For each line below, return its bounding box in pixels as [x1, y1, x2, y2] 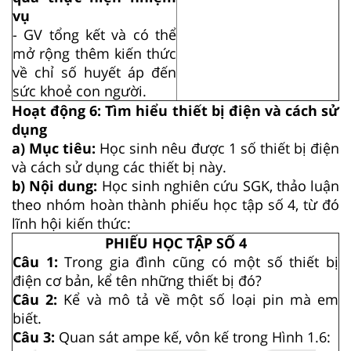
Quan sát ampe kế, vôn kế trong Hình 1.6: [59, 327, 331, 346]
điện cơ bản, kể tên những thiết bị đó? [13, 270, 262, 290]
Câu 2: [13, 289, 64, 309]
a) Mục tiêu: [12, 138, 96, 157]
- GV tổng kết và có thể [13, 24, 176, 44]
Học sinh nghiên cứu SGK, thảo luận [97, 175, 340, 195]
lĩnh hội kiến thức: [12, 213, 131, 233]
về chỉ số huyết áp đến [13, 62, 176, 81]
